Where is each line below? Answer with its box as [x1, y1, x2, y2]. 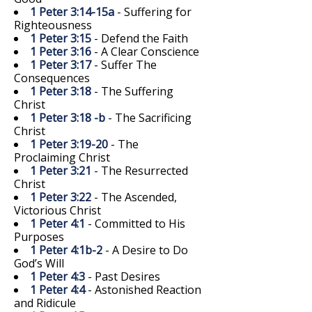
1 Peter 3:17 [30, 56, 91, 72]
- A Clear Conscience [91, 43, 199, 59]
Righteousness [14, 17, 92, 33]
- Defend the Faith [91, 30, 188, 46]
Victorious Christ [14, 202, 101, 218]
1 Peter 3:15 [30, 30, 91, 46]
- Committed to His [85, 215, 185, 231]
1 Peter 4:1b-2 [30, 242, 102, 258]
